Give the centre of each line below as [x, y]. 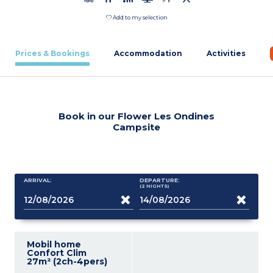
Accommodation [148, 54]
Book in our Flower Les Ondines [136, 116]
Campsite [136, 127]
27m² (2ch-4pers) [67, 262]
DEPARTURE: [160, 180]
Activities [226, 54]
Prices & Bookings [52, 54]
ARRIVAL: [38, 180]
